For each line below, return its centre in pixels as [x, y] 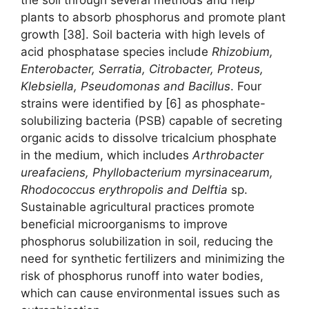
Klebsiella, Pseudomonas [90, 86]
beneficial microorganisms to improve [124, 224]
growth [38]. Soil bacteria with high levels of [143, 34]
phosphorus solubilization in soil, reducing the [147, 241]
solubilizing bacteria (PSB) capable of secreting [151, 120]
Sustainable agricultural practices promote [138, 207]
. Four [246, 86]
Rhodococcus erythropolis [94, 189]
